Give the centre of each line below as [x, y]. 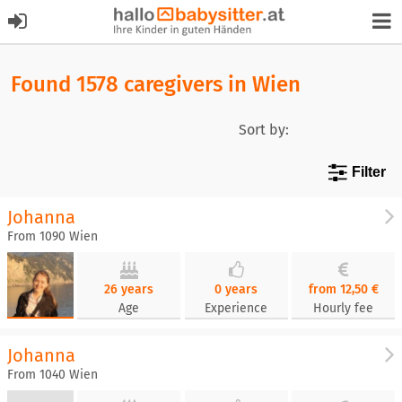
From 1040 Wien [52, 375]
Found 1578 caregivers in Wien [156, 84]
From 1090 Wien [52, 236]
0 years [236, 289]
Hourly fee [344, 308]
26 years [129, 289]
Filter [369, 172]
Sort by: [264, 129]
